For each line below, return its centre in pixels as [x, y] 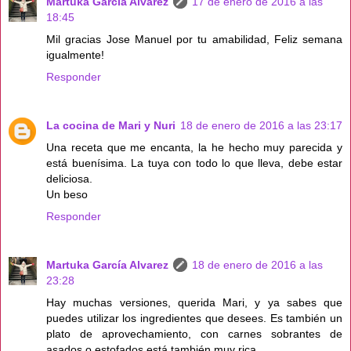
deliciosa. [69, 179]
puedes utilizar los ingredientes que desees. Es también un [194, 318]
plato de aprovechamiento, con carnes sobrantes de [194, 334]
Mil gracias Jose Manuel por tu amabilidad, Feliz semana [194, 40]
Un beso [67, 195]
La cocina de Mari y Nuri [111, 126]
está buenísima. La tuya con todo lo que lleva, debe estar [194, 163]
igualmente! [75, 55]
